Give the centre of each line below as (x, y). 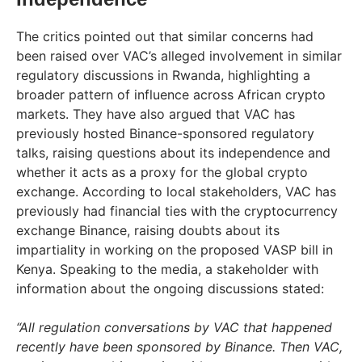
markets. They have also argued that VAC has (156, 114)
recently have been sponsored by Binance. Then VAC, (179, 346)
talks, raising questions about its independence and (173, 152)
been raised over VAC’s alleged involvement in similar (179, 55)
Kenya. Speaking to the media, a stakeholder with (167, 269)
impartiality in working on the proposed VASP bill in (175, 249)
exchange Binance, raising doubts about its (148, 230)
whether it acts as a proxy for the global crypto (162, 172)
